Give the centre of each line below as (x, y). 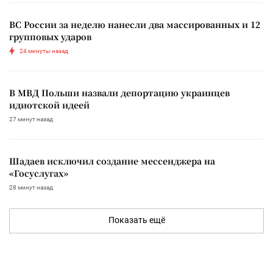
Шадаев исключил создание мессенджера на (112, 161)
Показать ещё (136, 220)
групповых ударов (50, 36)
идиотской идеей (49, 105)
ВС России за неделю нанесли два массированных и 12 (135, 24)
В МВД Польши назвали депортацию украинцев (119, 92)
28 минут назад (31, 187)
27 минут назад (31, 119)
